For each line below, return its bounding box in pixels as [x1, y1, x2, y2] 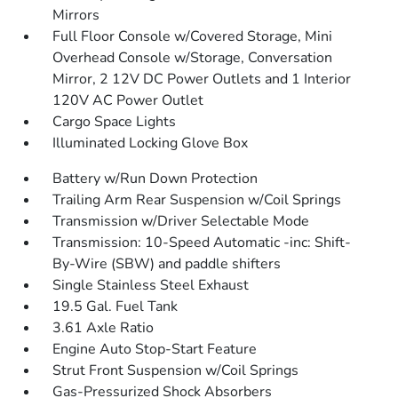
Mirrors [52, 5, 100, 25]
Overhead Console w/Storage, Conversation [52, 48, 333, 68]
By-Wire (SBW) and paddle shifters [52, 254, 282, 274]
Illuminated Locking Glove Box [52, 133, 249, 153]
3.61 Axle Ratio [52, 318, 155, 338]
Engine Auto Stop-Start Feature [52, 339, 258, 359]
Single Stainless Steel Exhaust [52, 275, 250, 295]
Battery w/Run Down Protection [52, 169, 259, 188]
